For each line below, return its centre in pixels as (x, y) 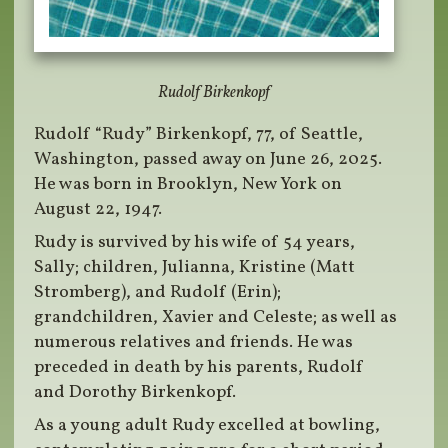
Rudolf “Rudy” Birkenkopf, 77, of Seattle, (199, 135)
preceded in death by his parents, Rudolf (199, 368)
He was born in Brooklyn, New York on (188, 185)
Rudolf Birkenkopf (214, 93)
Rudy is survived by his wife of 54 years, (195, 243)
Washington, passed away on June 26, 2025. (208, 160)
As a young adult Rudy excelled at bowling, (207, 426)
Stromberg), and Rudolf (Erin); (158, 293)
